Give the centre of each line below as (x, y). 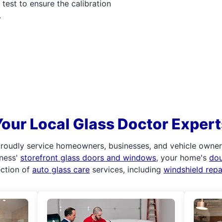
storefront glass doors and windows (88, 158)
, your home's (183, 158)
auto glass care (61, 169)
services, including (127, 169)
